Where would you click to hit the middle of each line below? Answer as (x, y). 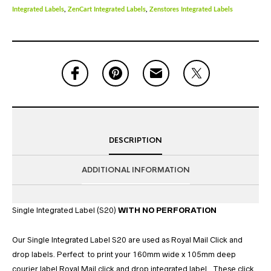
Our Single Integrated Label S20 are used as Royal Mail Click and (127, 240)
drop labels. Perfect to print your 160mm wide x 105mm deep (124, 255)
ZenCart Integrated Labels (107, 10)
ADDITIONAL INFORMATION (135, 170)
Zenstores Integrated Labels (191, 10)
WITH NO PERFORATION (168, 211)
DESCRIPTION (135, 141)
